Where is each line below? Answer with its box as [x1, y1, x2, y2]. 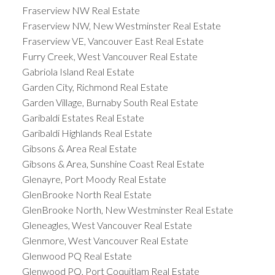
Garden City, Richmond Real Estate [21, 80, 168, 93]
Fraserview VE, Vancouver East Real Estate [21, 34, 204, 47]
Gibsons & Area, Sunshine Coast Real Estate [21, 157, 204, 169]
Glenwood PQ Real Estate [21, 249, 132, 261]
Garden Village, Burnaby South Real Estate [21, 96, 198, 108]
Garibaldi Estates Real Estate [21, 111, 144, 123]
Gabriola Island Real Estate [21, 65, 134, 77]
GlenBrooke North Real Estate [21, 188, 152, 200]
